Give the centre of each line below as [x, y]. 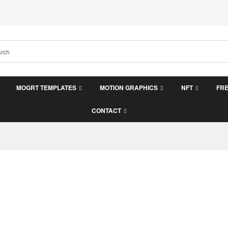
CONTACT [107, 110]
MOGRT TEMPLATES [46, 88]
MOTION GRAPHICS [129, 88]
